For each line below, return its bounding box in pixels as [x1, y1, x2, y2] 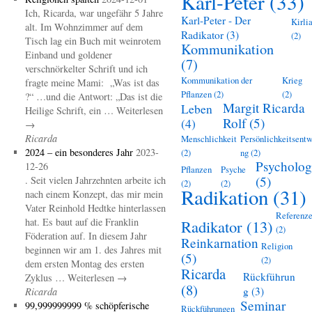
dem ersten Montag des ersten [24, 257, 144, 270]
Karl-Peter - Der [181, 13, 251, 28]
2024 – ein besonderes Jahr [24, 146, 133, 159]
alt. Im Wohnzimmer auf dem [24, 20, 143, 33]
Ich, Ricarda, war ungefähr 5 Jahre [24, 6, 163, 19]
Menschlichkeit [181, 132, 237, 146]
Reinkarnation [181, 234, 258, 252]
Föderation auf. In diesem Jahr [24, 229, 147, 242]
